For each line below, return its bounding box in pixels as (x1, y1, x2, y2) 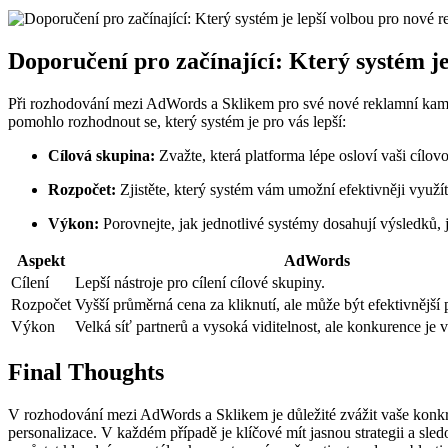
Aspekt (17, 252, 65, 270)
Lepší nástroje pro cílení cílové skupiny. (75, 274, 325, 292)
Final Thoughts (8, 359, 164, 386)
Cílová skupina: (48, 147, 155, 165)
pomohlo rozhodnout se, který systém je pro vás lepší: (8, 113, 346, 131)
